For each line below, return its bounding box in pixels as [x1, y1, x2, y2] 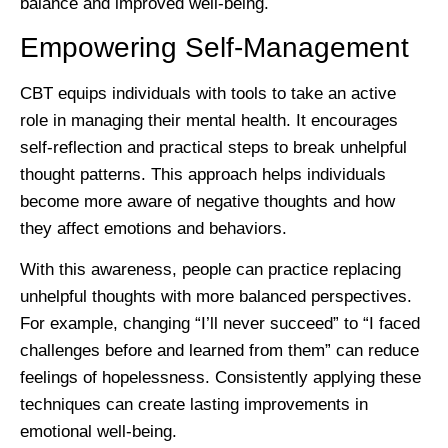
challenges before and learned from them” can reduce [20, 341, 419, 361]
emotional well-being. [20, 422, 177, 442]
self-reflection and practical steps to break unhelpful [20, 137, 407, 157]
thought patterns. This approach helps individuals [20, 164, 386, 184]
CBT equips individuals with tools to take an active [20, 83, 396, 103]
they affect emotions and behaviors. [20, 218, 287, 238]
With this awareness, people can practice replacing [20, 260, 401, 280]
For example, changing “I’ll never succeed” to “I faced [20, 314, 420, 334]
